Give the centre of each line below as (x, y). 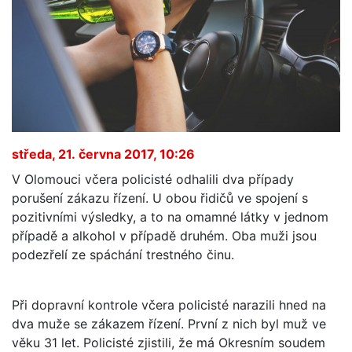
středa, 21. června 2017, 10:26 (103, 154)
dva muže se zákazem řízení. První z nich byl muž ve (169, 323)
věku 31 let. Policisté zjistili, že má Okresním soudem (169, 342)
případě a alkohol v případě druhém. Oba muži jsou (164, 235)
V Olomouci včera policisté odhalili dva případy (153, 179)
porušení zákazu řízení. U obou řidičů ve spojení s (160, 198)
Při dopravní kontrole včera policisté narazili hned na (169, 304)
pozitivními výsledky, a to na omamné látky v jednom (170, 216)
